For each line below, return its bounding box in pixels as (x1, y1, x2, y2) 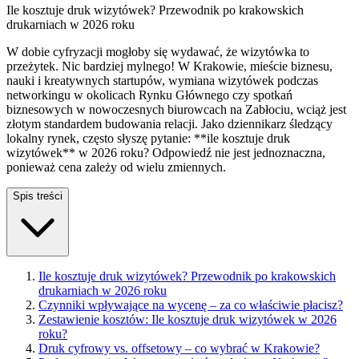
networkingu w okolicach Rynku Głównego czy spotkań (6, 87, 292, 102)
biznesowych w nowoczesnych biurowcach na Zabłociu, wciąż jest (6, 102, 346, 116)
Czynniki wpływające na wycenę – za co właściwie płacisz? (38, 297, 343, 312)
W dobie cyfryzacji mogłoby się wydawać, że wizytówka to (6, 44, 309, 58)
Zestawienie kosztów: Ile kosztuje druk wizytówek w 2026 (38, 312, 337, 326)
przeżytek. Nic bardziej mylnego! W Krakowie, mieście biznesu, (6, 58, 333, 73)
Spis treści (13, 189, 63, 202)
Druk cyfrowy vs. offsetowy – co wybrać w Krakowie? (38, 341, 320, 355)
